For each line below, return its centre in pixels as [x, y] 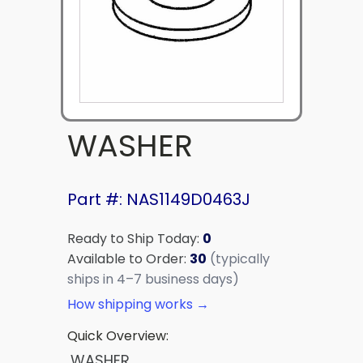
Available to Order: [128, 258]
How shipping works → [138, 304]
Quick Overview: [118, 335]
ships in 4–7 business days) [153, 279]
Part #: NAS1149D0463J [159, 199]
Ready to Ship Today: [135, 238]
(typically [240, 258]
